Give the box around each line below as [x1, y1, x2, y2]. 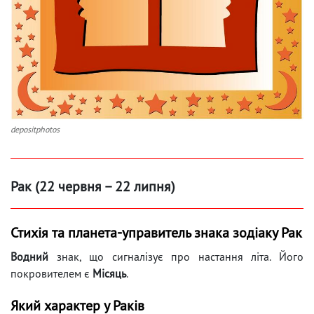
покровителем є [11, 266, 93, 281]
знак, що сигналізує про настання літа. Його [48, 250, 303, 264]
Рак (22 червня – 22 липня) [11, 177, 175, 196]
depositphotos [11, 124, 60, 135]
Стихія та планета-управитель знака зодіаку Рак [11, 224, 302, 243]
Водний [11, 250, 48, 264]
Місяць [93, 266, 126, 281]
